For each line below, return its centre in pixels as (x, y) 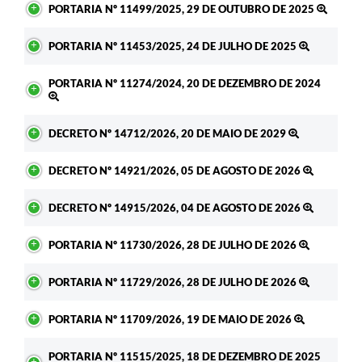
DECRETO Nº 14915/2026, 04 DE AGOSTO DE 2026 (176, 207)
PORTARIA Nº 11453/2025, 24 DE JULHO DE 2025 (174, 46)
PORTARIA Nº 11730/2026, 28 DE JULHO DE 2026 (174, 244)
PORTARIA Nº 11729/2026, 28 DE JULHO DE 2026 (174, 282)
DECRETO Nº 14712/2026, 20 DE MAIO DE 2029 (168, 133)
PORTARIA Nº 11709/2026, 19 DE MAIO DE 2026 (171, 319)
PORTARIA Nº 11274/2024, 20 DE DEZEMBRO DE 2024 (185, 83)
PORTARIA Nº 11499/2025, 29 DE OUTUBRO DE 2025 (183, 8)
